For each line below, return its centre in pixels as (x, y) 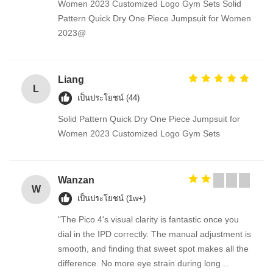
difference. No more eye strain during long (139, 263)
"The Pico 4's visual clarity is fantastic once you (148, 219)
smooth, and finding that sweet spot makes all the (153, 248)
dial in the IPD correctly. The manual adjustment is (154, 234)
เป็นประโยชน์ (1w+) (112, 198)
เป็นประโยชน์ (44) (108, 97)
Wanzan (76, 180)
